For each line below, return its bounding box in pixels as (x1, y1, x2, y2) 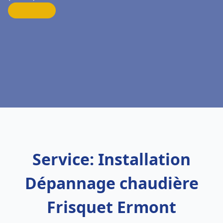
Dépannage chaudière (24, 172, 199, 194)
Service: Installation (32, 148, 191, 170)
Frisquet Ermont (47, 196, 176, 218)
